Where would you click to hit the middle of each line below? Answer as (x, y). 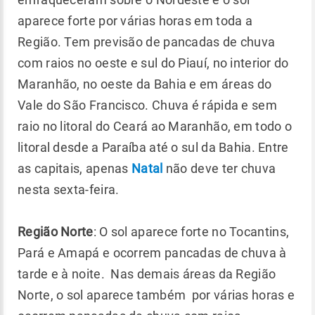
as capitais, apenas (75, 168)
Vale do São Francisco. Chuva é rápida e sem (147, 105)
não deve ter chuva (219, 168)
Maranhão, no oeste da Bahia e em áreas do (145, 84)
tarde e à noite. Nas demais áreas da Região (147, 274)
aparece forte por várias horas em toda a (135, 21)
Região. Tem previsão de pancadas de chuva (147, 42)
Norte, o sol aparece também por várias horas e (156, 295)
